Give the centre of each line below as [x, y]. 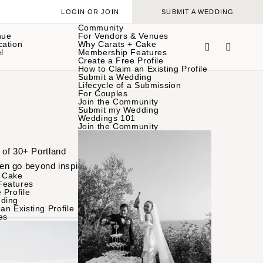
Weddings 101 [107, 118]
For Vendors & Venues [123, 36]
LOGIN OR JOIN [90, 12]
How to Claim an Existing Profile [143, 69]
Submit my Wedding [118, 110]
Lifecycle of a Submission [129, 85]
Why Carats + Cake [117, 44]
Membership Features [122, 52]
